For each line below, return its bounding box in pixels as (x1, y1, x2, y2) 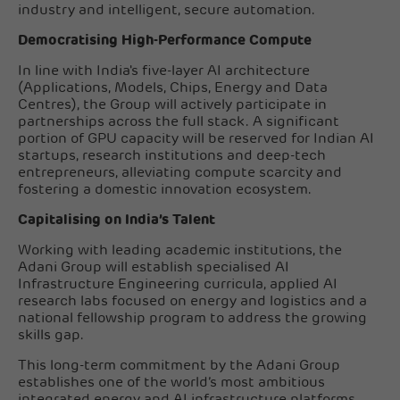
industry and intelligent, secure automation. (18, 3, 315, 18)
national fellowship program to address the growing (18, 311, 367, 326)
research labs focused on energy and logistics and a (18, 294, 367, 309)
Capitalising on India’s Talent (18, 212, 215, 228)
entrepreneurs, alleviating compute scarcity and (18, 165, 342, 180)
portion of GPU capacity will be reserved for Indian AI (18, 131, 374, 146)
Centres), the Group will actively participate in (18, 97, 327, 112)
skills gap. (18, 328, 84, 343)
